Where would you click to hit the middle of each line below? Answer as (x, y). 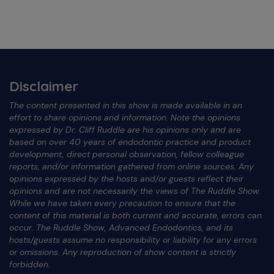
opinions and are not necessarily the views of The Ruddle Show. (135, 191)
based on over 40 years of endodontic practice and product (130, 142)
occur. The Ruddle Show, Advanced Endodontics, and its (121, 227)
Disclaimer (44, 86)
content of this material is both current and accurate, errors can (135, 215)
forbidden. (30, 264)
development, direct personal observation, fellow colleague (127, 154)
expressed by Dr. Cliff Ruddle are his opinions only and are (125, 129)
